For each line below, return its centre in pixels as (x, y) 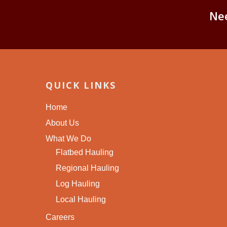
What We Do (68, 139)
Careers (60, 217)
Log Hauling (78, 184)
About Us (62, 123)
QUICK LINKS (81, 85)
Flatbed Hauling (85, 152)
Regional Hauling (87, 168)
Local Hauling (81, 199)
